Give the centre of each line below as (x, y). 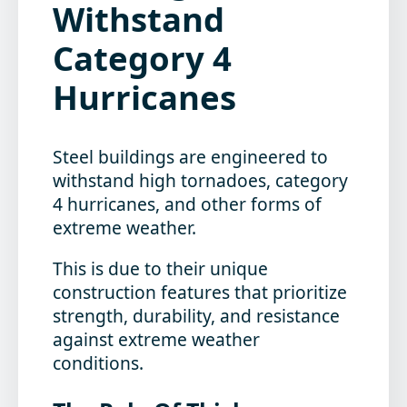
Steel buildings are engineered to (191, 156)
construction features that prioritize (200, 292)
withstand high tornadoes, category (201, 180)
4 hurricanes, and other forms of (188, 203)
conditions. (99, 362)
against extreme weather (157, 339)
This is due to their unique (161, 268)
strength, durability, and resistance (197, 315)
